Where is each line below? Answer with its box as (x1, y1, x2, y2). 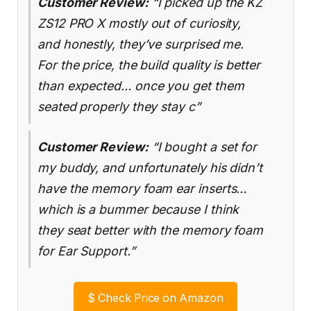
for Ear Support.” (37, 244, 135, 259)
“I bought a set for (148, 140, 258, 155)
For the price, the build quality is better (37, 58, 260, 73)
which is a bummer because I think (37, 202, 239, 217)
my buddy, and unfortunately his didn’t (37, 160, 262, 176)
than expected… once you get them (37, 78, 244, 94)
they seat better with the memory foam (37, 223, 264, 238)
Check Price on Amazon (95, 292, 224, 305)
